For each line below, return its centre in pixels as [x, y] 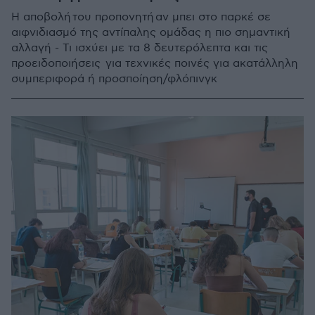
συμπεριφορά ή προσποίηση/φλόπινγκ [114, 79]
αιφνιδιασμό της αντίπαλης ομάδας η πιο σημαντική [151, 33]
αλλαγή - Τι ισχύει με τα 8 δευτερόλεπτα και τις [140, 48]
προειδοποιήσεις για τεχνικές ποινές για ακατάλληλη [155, 64]
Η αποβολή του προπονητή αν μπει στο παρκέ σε [141, 17]
